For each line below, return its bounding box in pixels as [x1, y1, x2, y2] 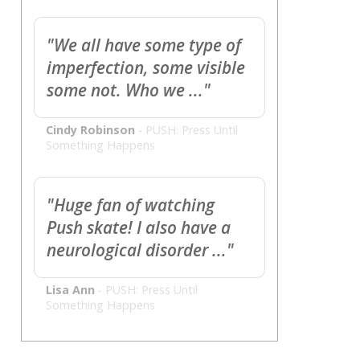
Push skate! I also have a [47, 216, 231, 239]
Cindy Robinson [46, 122, 135, 138]
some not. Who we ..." [47, 79, 211, 102]
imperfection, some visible [47, 56, 245, 80]
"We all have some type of [47, 34, 241, 57]
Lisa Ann [46, 282, 95, 298]
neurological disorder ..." [47, 239, 234, 262]
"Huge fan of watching [47, 194, 215, 217]
